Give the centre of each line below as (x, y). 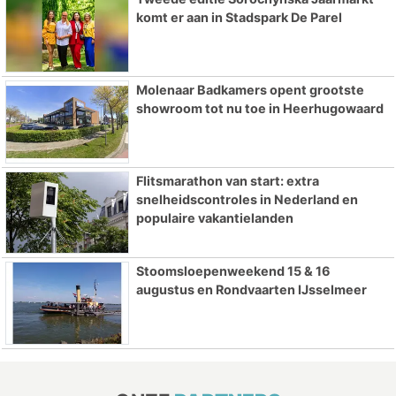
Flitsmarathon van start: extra (227, 180)
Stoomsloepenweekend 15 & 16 (233, 271)
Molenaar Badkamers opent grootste (250, 89)
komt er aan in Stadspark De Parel (239, 18)
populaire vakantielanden (214, 217)
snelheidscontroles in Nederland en (247, 199)
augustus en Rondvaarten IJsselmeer (251, 290)
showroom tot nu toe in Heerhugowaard (259, 108)
